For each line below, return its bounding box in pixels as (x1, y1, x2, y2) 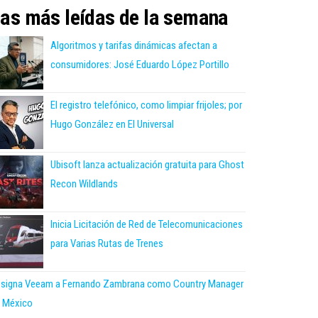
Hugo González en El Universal (50, 117, 174, 131)
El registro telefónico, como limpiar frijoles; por (50, 98, 242, 111)
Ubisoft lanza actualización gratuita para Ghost (50, 158, 244, 171)
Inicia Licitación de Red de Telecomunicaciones (50, 217, 243, 231)
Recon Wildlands (50, 177, 118, 190)
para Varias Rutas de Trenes (50, 236, 163, 250)
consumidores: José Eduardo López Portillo (50, 57, 229, 71)
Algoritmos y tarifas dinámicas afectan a (50, 38, 217, 52)
